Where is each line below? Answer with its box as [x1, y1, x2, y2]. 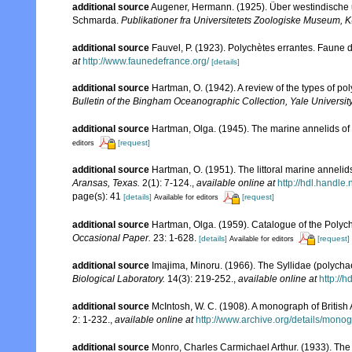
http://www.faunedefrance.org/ [82, 55, 209, 67]
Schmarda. [72, 14, 121, 26]
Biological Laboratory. [72, 273, 165, 285]
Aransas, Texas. [72, 178, 140, 189]
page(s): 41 [72, 191, 123, 203]
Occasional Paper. [72, 232, 151, 244]
